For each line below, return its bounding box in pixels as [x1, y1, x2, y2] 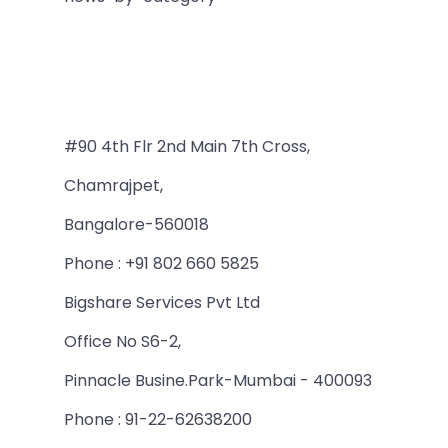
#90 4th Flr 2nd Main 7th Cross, [64, 135, 310, 158]
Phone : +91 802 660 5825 [64, 252, 259, 275]
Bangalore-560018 [64, 213, 209, 236]
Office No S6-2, [64, 330, 181, 353]
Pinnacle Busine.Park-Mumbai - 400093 [64, 369, 372, 392]
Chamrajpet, [64, 174, 163, 197]
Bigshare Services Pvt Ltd [64, 291, 260, 314]
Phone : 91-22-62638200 [64, 408, 252, 431]
